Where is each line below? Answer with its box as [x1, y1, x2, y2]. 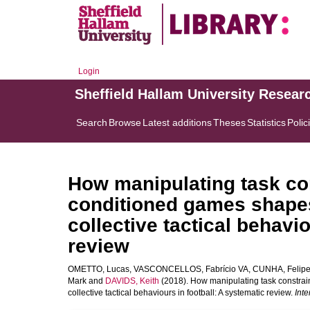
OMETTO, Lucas [68, 264, 129, 274]
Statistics [247, 117, 286, 128]
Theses [213, 117, 246, 128]
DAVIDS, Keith [105, 276, 159, 286]
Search [76, 117, 107, 128]
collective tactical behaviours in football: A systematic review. [68, 288, 295, 298]
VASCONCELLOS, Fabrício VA [134, 264, 248, 274]
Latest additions [143, 117, 212, 128]
